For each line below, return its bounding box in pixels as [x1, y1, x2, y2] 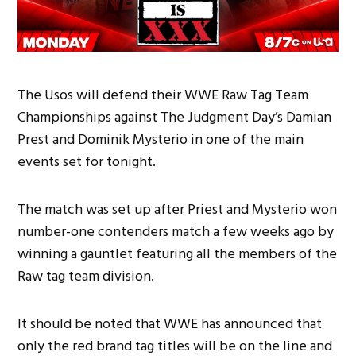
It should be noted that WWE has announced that [17, 312, 323, 336]
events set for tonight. [17, 150, 157, 174]
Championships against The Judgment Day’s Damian [17, 106, 332, 130]
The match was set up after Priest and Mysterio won [17, 198, 338, 222]
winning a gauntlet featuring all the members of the [17, 242, 338, 266]
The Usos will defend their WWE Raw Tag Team [17, 83, 309, 107]
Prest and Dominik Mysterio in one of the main [17, 128, 304, 152]
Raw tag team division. [17, 265, 155, 288]
